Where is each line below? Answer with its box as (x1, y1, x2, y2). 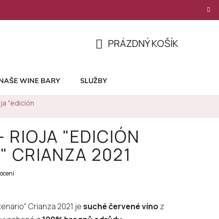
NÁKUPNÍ (95, 48, 134, 62)
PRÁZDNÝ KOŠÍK (108, 36, 178, 50)
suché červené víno (83, 200, 158, 212)
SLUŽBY (80, 76, 107, 86)
